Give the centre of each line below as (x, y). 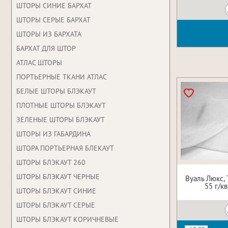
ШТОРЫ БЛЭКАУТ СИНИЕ (56, 191)
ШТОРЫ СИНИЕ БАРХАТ (54, 6)
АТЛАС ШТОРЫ (39, 63)
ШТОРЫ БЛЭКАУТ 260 (51, 162)
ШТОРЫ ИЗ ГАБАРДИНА (53, 134)
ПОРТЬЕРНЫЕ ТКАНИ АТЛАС (62, 77)
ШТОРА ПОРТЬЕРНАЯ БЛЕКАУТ (65, 148)
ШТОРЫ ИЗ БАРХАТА (49, 34)
